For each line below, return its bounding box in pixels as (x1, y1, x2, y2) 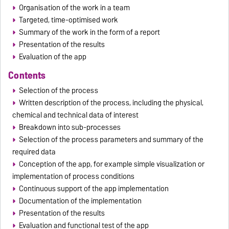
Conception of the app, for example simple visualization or (18, 157, 204, 170)
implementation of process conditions (12, 170, 135, 182)
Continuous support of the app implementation (18, 182, 169, 195)
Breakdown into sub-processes (18, 121, 121, 133)
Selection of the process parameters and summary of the (18, 133, 203, 146)
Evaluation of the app (18, 51, 86, 63)
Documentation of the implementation (18, 194, 142, 207)
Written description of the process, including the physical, (18, 96, 203, 109)
